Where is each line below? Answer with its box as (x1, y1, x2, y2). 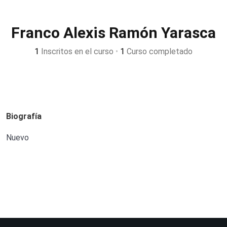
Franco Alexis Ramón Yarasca (11, 24, 216, 42)
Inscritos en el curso (39, 47, 116, 56)
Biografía (6, 111, 42, 121)
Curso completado (125, 47, 193, 56)
